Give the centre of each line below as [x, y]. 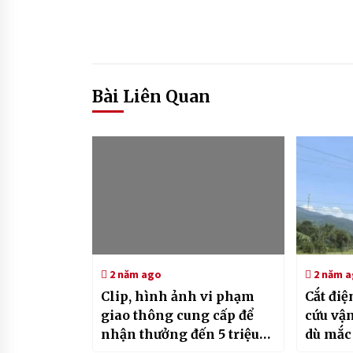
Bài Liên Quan [151, 97]
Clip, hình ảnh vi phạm [178, 297]
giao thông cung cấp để [177, 316]
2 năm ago [134, 275]
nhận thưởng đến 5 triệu [180, 334]
